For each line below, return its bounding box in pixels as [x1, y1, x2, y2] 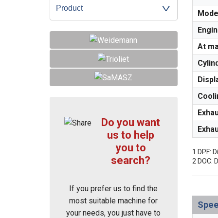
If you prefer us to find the [69, 183, 158, 193]
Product [56, 4, 83, 12]
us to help [107, 128, 155, 141]
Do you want [101, 116, 161, 128]
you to [115, 141, 146, 154]
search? [111, 154, 151, 166]
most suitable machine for [69, 196, 158, 205]
